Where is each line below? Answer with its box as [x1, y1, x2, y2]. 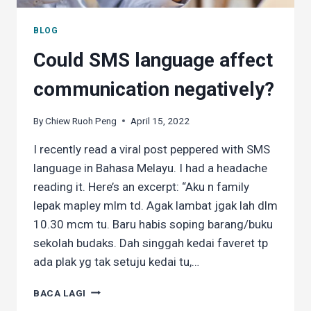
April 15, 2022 [131, 115, 190, 126]
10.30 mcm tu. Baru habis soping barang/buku [33, 217, 273, 231]
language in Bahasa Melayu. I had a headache [33, 160, 267, 175]
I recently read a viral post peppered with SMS [33, 142, 270, 156]
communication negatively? [33, 77, 274, 101]
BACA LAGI [33, 287, 87, 299]
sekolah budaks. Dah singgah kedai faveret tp [33, 235, 268, 250]
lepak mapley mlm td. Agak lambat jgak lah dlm [33, 198, 278, 212]
